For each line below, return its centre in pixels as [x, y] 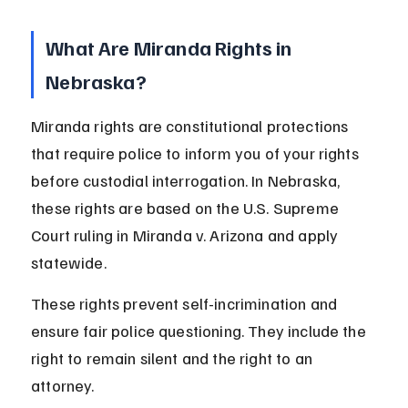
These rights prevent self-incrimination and [186, 304]
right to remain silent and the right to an [174, 358]
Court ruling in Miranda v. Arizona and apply [187, 235]
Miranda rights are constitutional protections [192, 126]
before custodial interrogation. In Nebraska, [188, 181]
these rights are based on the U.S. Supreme [187, 208]
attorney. [63, 386]
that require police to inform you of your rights [197, 153]
